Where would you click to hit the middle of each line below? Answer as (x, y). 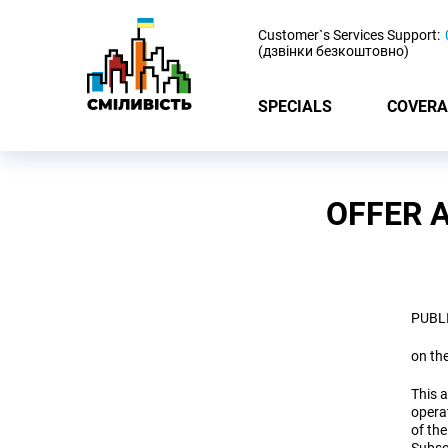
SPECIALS (295, 106)
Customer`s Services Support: (349, 35)
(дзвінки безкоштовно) (333, 51)
